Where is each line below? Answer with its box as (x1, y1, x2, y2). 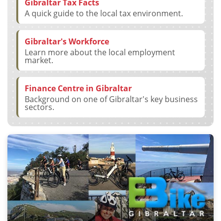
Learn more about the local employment (25, 46, 175, 58)
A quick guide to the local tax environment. (25, 7, 183, 19)
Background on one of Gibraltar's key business (25, 93, 198, 105)
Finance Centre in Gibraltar (25, 82, 132, 94)
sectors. (25, 101, 54, 112)
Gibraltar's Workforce (25, 36, 109, 47)
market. (25, 54, 53, 66)
